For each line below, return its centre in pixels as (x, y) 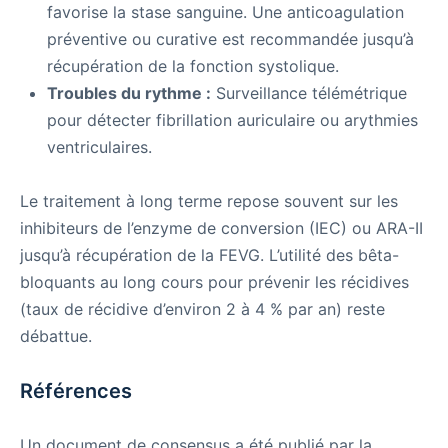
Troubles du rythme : (129, 93)
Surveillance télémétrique (309, 93)
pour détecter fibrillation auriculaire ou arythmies (232, 120)
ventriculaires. (99, 147)
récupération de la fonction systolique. (193, 66)
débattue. (56, 336)
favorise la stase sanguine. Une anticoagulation (225, 12)
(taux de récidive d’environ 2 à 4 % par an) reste (202, 309)
